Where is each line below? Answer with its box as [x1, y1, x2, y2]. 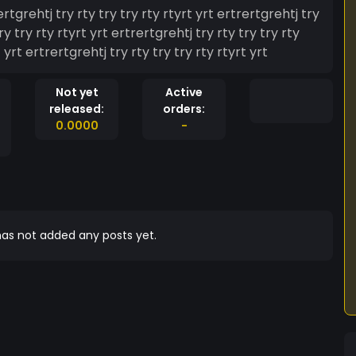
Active [165, 84, 203, 100]
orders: [163, 101, 205, 117]
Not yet [55, 84, 99, 100]
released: [49, 101, 104, 117]
